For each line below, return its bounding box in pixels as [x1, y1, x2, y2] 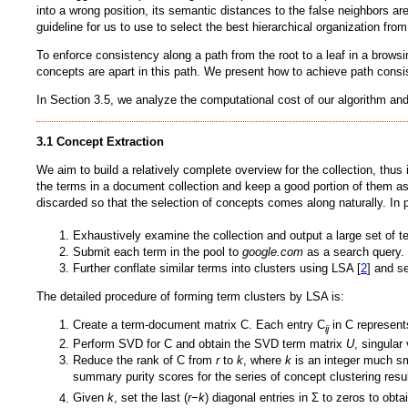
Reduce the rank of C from [73, 353, 216, 368]
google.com [242, 244, 303, 259]
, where [243, 353, 285, 368]
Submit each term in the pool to [73, 244, 242, 259]
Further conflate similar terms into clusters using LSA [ [73, 260, 361, 275]
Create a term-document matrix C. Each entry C [73, 317, 325, 331]
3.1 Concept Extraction [36, 134, 164, 148]
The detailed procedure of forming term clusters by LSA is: [36, 289, 344, 303]
